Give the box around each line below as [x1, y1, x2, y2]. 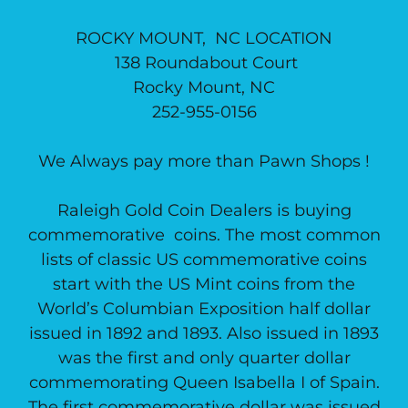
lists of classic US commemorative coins [41, 250, 367, 270]
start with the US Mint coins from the [53, 274, 355, 294]
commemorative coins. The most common [27, 225, 381, 245]
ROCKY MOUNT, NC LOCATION [76, 28, 332, 48]
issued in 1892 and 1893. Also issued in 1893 [29, 323, 379, 343]
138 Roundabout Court [106, 53, 302, 73]
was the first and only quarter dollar [57, 348, 351, 368]
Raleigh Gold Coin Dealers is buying [56, 200, 352, 220]
